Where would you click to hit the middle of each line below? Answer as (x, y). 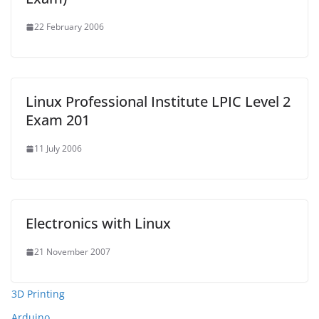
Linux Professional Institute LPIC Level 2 (158, 102)
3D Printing (38, 294)
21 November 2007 (72, 252)
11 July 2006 (58, 149)
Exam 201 (58, 120)
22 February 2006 (69, 27)
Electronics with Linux (98, 224)
